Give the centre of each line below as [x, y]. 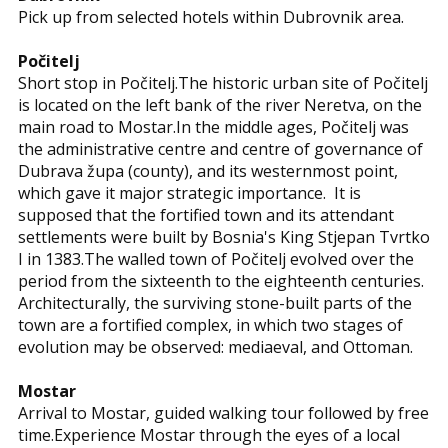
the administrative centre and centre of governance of [220, 149]
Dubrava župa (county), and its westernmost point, [208, 171]
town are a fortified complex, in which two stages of [210, 325]
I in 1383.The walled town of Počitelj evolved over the [216, 259]
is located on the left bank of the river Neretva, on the [220, 105]
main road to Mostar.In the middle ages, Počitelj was [213, 127]
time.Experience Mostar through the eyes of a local [209, 435]
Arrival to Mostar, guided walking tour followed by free [223, 413]
